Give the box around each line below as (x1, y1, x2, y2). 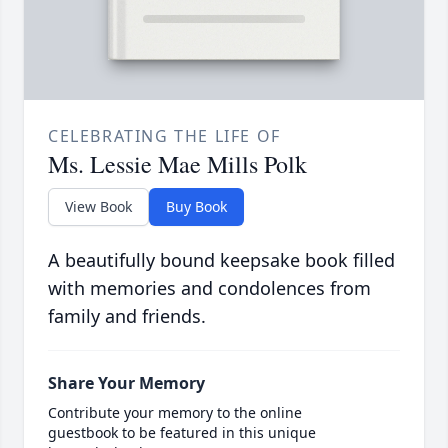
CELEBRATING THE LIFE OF (48, 125, 281, 148)
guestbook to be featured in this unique (48, 423, 316, 443)
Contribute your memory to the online (48, 403, 302, 423)
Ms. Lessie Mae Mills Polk (48, 148, 307, 181)
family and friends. (48, 304, 206, 329)
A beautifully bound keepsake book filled (48, 248, 395, 273)
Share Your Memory (48, 372, 205, 395)
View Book (65, 197, 132, 217)
